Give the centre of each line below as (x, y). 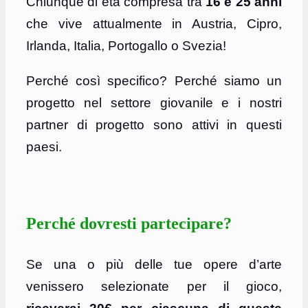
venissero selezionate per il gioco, (154, 287)
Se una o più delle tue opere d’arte (154, 265)
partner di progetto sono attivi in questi (154, 125)
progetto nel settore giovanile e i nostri (154, 103)
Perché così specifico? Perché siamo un (154, 81)
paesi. (44, 147)
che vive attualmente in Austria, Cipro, (154, 24)
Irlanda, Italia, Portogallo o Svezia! (126, 46)
